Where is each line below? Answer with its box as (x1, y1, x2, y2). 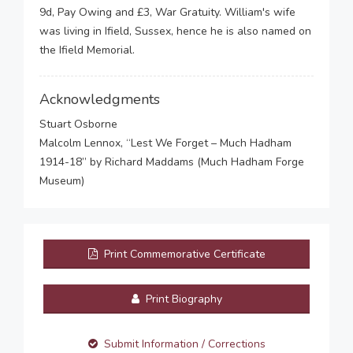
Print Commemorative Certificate (100, 247, 266, 262)
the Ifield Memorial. (39, 43, 135, 58)
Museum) (39, 173, 84, 188)
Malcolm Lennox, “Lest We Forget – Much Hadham (39, 136, 292, 150)
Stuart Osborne (39, 117, 117, 132)
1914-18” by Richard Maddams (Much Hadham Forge (39, 154, 304, 169)
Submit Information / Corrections (103, 336, 266, 351)
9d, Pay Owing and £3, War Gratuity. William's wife (39, 5, 295, 20)
